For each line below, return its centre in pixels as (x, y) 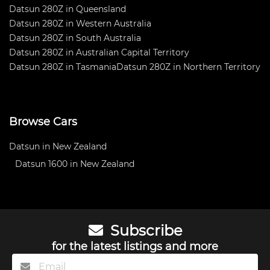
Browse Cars (43, 122)
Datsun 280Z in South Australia (75, 38)
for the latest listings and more (135, 246)
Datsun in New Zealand (58, 146)
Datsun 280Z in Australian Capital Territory (99, 52)
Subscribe (144, 231)
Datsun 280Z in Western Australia (80, 24)
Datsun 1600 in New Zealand (75, 164)
